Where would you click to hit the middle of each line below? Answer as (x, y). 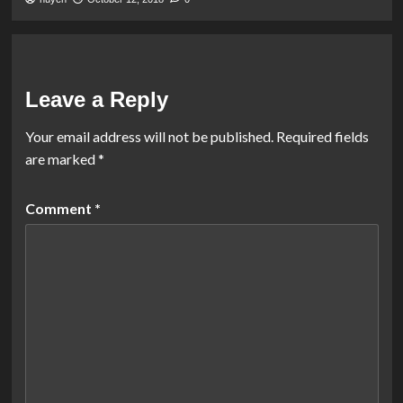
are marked (61, 159)
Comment (59, 209)
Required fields (322, 137)
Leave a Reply (96, 100)
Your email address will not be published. (149, 137)
